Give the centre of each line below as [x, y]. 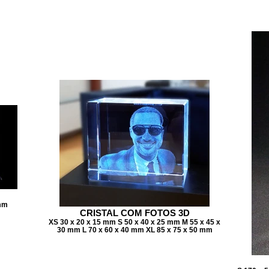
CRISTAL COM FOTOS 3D [134, 213]
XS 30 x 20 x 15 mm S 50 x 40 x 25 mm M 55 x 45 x [134, 222]
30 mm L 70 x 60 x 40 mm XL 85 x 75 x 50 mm [134, 230]
